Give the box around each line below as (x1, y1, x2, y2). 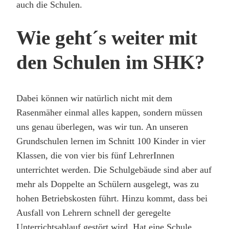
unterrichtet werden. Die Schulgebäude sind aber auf (16, 165, 212, 175)
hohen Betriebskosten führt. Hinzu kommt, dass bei (16, 193, 208, 204)
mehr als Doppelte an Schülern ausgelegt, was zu (16, 179, 199, 190)
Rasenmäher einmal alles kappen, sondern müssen (16, 107, 202, 118)
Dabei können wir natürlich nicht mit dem (16, 93, 172, 104)
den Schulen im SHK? (16, 51, 205, 73)
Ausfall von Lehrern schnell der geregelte (16, 208, 171, 218)
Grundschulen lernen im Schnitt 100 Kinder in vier (16, 136, 205, 147)
